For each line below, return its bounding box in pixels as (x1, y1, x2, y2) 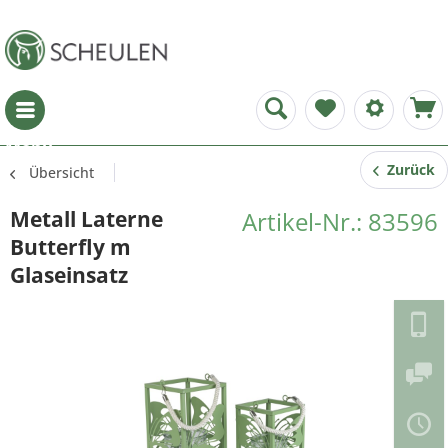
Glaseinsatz (10, 261, 128, 289)
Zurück (379, 160, 435, 179)
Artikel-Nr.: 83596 (242, 205, 438, 238)
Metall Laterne (10, 205, 163, 233)
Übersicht (29, 163, 94, 182)
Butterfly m (10, 233, 131, 261)
